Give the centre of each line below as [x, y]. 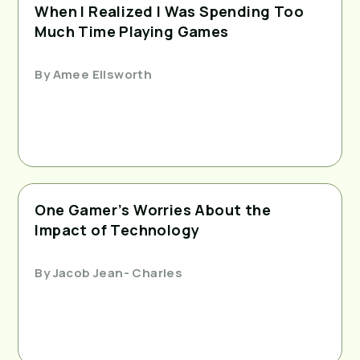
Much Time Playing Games [132, 31]
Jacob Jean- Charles [117, 272]
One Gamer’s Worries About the [153, 209]
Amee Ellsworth [101, 74]
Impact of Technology [117, 229]
